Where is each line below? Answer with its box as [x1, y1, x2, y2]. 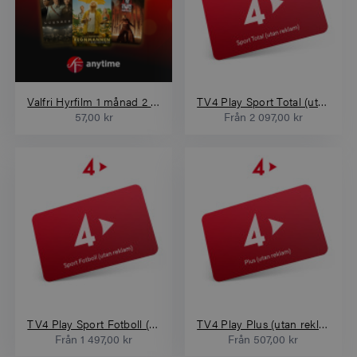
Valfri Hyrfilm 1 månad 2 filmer [151, 93, 160, 110]
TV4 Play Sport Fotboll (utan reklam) [149, 315, 159, 331]
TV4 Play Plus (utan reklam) [318, 315, 328, 331]
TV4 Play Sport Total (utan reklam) [317, 93, 327, 110]
